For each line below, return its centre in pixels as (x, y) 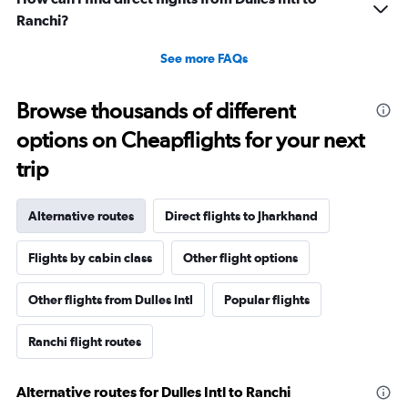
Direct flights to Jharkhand (241, 216)
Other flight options (240, 258)
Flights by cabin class (90, 258)
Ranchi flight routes (85, 342)
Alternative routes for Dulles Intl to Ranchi (153, 392)
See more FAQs (204, 58)
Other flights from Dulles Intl (111, 300)
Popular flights (267, 300)
